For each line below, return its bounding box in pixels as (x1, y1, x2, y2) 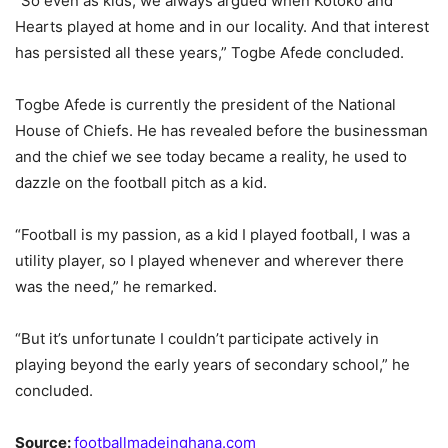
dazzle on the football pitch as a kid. (15, 173, 267, 193)
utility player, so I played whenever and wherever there (15, 251, 404, 271)
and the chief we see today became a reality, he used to (15, 147, 407, 167)
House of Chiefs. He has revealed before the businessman (15, 121, 428, 141)
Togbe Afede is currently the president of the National (15, 95, 396, 115)
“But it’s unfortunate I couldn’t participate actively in (15, 329, 379, 349)
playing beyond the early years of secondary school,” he (15, 355, 410, 375)
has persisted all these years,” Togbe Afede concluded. (15, 43, 404, 63)
